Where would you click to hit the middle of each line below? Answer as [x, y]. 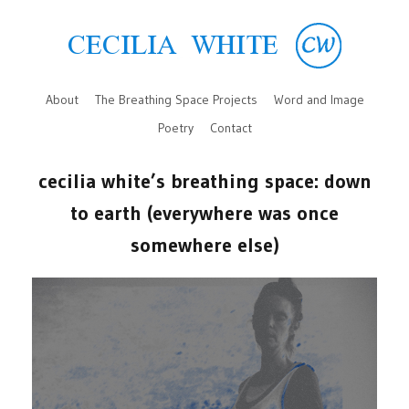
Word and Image [319, 100]
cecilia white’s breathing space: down [204, 181]
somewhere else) [204, 245]
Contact [231, 127]
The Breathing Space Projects [176, 100]
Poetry [175, 127]
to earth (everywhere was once [204, 213]
